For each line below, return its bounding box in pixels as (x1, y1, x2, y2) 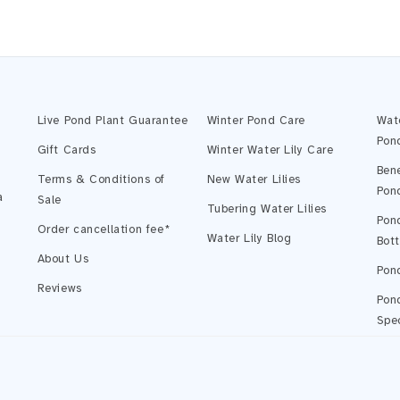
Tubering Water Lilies (206, 202, 328, 216)
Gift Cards (37, 143, 96, 157)
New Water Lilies (206, 172, 302, 187)
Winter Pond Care (206, 113, 306, 128)
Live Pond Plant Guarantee (37, 113, 188, 128)
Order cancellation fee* (37, 222, 171, 237)
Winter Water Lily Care (206, 143, 334, 157)
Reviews (37, 281, 82, 296)
